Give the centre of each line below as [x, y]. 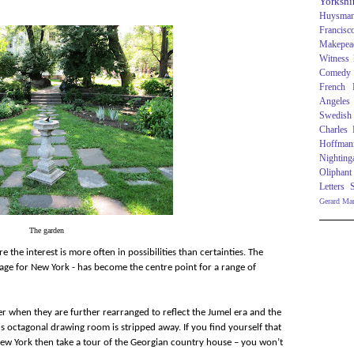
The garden [47, 231]
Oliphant [335, 173]
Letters [332, 187]
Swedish [335, 116]
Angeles [335, 102]
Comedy [335, 73]
